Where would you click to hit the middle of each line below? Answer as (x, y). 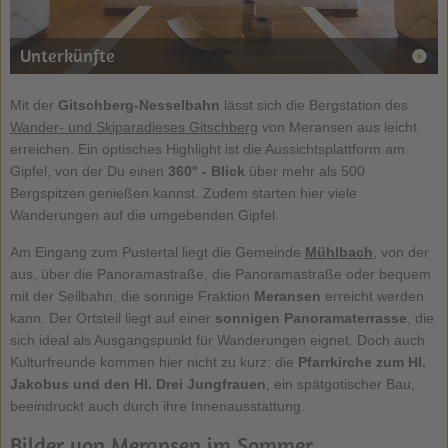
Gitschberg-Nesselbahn (138, 105)
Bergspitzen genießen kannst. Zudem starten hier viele (183, 193)
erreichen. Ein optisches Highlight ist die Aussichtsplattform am (207, 149)
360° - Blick (206, 171)
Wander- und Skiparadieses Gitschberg (133, 127)
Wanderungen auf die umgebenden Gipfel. (144, 215)
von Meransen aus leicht (337, 127)
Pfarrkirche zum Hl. (361, 362)
